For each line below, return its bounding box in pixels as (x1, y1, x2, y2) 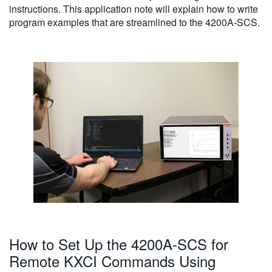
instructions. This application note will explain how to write (9, 1, 258, 16)
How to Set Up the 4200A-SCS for (9, 233, 228, 254)
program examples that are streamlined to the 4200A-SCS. (9, 15, 260, 29)
